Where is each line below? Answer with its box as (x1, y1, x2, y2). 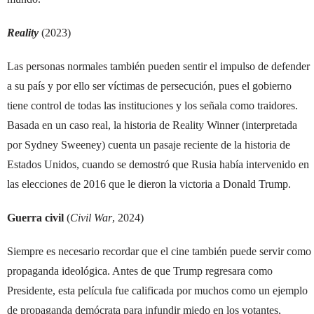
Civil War (70, 211, 112, 224)
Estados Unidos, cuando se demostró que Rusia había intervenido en (7, 158, 309, 170)
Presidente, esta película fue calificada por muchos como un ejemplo (7, 284, 308, 296)
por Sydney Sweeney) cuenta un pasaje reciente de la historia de (7, 138, 290, 151)
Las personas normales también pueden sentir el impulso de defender (7, 60, 310, 72)
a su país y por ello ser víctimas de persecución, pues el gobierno (7, 79, 292, 92)
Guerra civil (7, 211, 64, 224)
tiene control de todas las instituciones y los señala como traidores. (7, 99, 298, 111)
